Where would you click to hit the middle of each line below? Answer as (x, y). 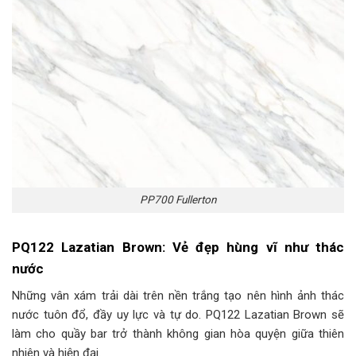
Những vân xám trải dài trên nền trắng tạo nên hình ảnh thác (178, 295)
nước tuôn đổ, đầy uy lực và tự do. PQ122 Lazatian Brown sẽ (178, 314)
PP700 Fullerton (178, 200)
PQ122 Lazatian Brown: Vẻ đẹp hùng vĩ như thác (178, 247)
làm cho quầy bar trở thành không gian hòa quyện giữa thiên (178, 333)
